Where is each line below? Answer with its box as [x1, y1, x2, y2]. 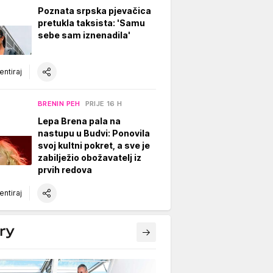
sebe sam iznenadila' [38, 29, 130, 40]
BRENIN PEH [38, 99, 80, 108]
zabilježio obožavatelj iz [38, 152, 141, 163]
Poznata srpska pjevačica [38, 5, 151, 16]
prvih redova [38, 164, 92, 175]
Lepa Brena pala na [38, 115, 121, 126]
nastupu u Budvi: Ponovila [38, 127, 150, 138]
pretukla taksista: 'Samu [38, 17, 145, 28]
